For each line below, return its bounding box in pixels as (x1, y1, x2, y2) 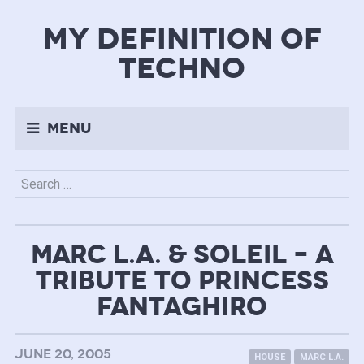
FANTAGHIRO (97, 290, 267, 323)
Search (13, 171, 53, 187)
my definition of (42, 20, 322, 58)
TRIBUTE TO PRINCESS (35, 264, 329, 297)
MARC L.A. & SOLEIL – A (30, 238, 334, 271)
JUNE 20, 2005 (14, 346, 111, 362)
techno (119, 50, 245, 87)
